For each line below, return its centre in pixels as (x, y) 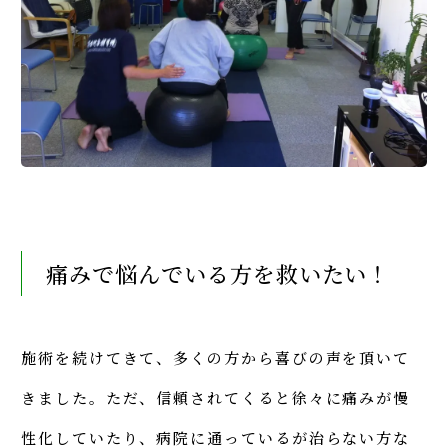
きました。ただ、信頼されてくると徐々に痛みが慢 (216, 398)
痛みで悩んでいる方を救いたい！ (218, 274)
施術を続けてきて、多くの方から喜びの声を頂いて (216, 358)
